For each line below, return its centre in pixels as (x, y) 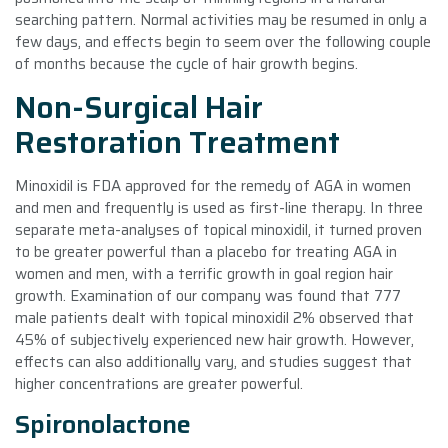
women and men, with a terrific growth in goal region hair (204, 273)
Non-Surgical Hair (139, 107)
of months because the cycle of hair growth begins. (186, 63)
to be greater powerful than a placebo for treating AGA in (206, 251)
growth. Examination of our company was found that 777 (208, 295)
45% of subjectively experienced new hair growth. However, (214, 339)
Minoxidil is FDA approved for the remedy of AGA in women (213, 185)
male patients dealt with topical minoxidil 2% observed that (214, 317)
